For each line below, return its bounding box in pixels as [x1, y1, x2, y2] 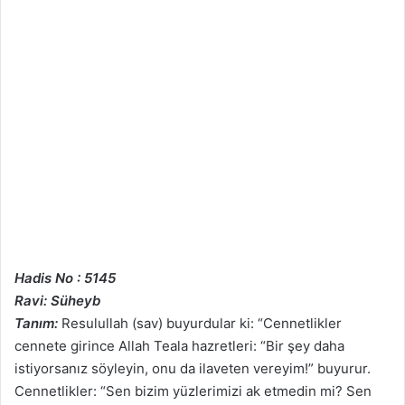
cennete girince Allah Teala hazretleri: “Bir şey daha [14, 337, 344, 355]
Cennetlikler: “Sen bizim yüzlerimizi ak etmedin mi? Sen [14, 382, 372, 400]
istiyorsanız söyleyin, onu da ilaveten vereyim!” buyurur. [14, 360, 371, 378]
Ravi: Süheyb [14, 292, 100, 310]
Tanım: [14, 315, 58, 333]
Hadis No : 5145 [14, 269, 116, 287]
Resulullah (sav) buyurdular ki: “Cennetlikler [58, 315, 342, 333]
